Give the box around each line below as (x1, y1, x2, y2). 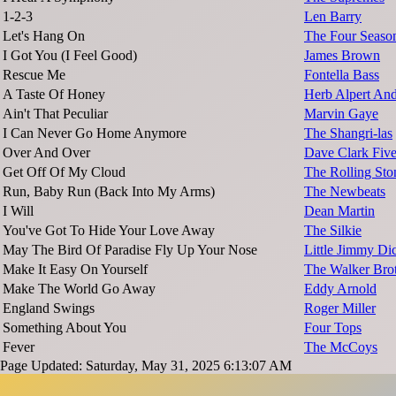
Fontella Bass (304, 66, 379, 82)
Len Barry (304, 8, 362, 24)
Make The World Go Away (3, 280, 156, 296)
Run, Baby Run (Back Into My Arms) (3, 183, 215, 199)
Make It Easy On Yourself (3, 261, 148, 277)
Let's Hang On (3, 27, 85, 43)
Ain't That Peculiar (3, 105, 108, 121)
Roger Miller (304, 300, 376, 316)
